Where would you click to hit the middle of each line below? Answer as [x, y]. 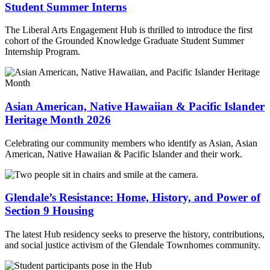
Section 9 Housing [49, 211]
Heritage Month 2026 [58, 119]
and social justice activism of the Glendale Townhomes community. [133, 245]
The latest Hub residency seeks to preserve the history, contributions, [135, 234]
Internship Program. [42, 52]
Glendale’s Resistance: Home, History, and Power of [133, 198]
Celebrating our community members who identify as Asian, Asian [131, 143]
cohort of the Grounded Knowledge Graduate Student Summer [124, 41]
